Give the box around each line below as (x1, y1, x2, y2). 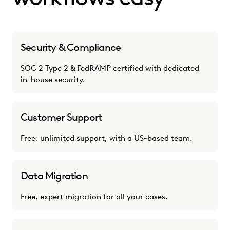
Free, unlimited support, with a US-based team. (21, 133, 193, 143)
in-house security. (21, 74, 85, 84)
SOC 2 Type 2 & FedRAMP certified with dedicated (21, 63, 199, 73)
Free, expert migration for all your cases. (21, 191, 168, 201)
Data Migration (21, 169, 88, 182)
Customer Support (21, 110, 102, 123)
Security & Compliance (21, 41, 121, 53)
